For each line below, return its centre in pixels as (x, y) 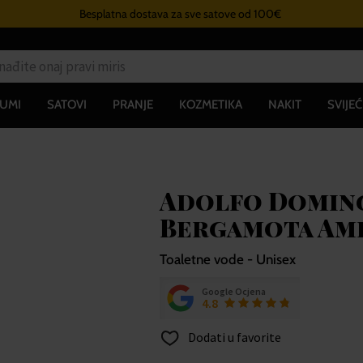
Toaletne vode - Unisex (227, 259)
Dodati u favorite (233, 337)
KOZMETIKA (210, 104)
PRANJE (132, 104)
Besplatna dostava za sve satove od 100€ (181, 14)
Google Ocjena (233, 291)
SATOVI (66, 104)
